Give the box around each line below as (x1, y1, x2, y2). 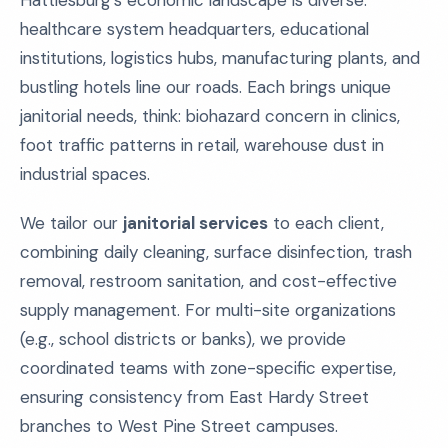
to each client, (268, 212, 384, 234)
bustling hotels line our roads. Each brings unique (20, 76, 391, 98)
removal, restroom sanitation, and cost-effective (20, 270, 397, 292)
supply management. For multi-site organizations (20, 299, 396, 321)
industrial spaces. (20, 163, 150, 185)
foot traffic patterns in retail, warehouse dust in (20, 134, 384, 156)
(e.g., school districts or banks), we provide (20, 328, 346, 350)
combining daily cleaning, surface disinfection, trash (20, 241, 412, 263)
